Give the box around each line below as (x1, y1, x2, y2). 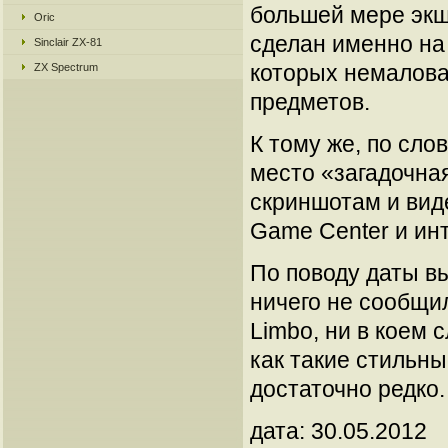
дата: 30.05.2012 (250, 418, 427, 444)
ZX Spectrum (34, 61, 98, 73)
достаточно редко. (250, 376, 445, 402)
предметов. (250, 89, 370, 115)
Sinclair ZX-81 (34, 36, 102, 48)
